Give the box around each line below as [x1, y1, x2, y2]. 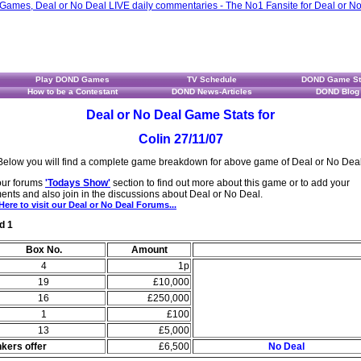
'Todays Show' [45, 177, 110, 189]
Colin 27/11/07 [138, 132, 223, 146]
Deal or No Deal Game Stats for [86, 108, 275, 122]
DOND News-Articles [172, 87, 252, 96]
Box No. [25, 244, 62, 255]
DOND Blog [315, 87, 359, 96]
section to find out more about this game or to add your [110, 177, 350, 189]
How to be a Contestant [27, 87, 118, 96]
